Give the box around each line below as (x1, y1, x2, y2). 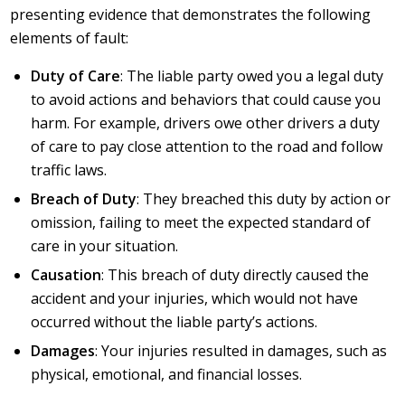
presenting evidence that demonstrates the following (10, 4, 372, 24)
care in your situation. (31, 236, 179, 257)
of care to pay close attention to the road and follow (31, 137, 383, 157)
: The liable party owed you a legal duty (120, 66, 384, 87)
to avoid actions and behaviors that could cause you (31, 89, 381, 110)
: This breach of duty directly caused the (101, 265, 370, 286)
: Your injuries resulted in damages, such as (95, 341, 388, 362)
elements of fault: (10, 27, 129, 48)
